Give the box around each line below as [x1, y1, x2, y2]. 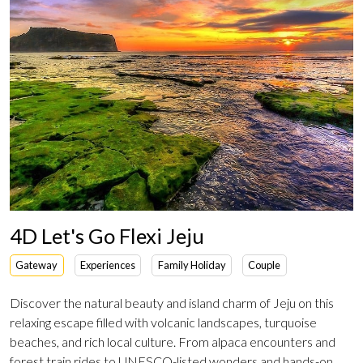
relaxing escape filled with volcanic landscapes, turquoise [10, 314, 317, 330]
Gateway [15, 258, 58, 271]
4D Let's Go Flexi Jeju [10, 224, 204, 248]
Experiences [79, 258, 135, 271]
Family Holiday [157, 258, 226, 271]
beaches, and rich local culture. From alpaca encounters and [10, 333, 335, 349]
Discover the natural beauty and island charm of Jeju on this [10, 294, 334, 310]
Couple [248, 258, 281, 271]
